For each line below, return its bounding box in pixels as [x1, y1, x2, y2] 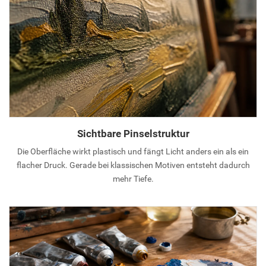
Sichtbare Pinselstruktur [77, 127, 189, 140]
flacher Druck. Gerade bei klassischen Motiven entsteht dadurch [16, 160, 250, 170]
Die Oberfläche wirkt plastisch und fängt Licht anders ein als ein [17, 146, 249, 156]
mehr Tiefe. [112, 173, 154, 183]
